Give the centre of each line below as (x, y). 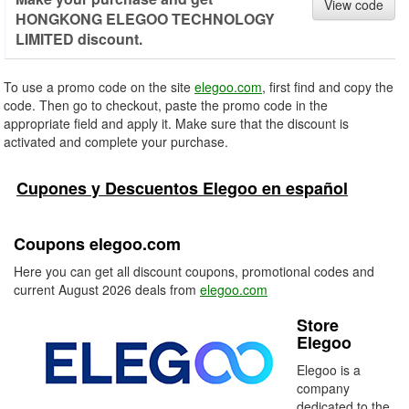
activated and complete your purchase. (116, 142)
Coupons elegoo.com (97, 244)
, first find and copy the (328, 87)
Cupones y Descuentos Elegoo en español (182, 188)
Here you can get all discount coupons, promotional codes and (194, 271)
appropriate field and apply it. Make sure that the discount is (176, 123)
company (323, 388)
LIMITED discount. (79, 39)
